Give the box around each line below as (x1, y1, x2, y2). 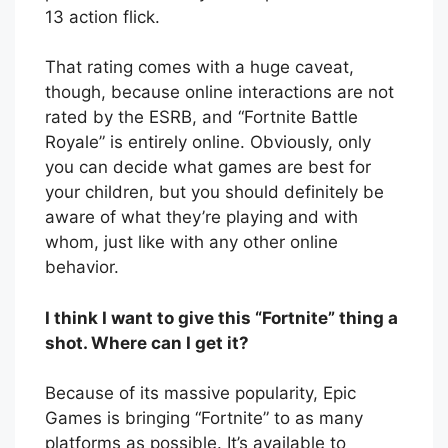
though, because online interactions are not (45, 82, 394, 103)
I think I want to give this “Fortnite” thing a (45, 307, 398, 328)
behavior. (45, 257, 119, 278)
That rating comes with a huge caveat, (45, 57, 354, 78)
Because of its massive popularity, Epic (45, 383, 356, 404)
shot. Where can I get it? (45, 332, 249, 353)
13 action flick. (45, 6, 160, 27)
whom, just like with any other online (45, 232, 338, 253)
